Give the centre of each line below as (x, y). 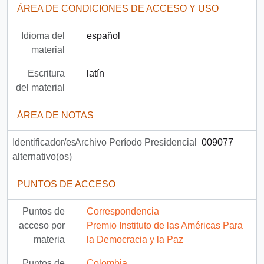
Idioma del (43, 36)
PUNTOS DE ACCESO (66, 184)
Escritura (46, 74)
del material (40, 88)
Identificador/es (44, 143)
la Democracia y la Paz (135, 240)
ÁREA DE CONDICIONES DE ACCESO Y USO (118, 9)
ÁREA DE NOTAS (55, 115)
